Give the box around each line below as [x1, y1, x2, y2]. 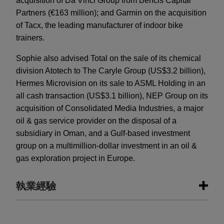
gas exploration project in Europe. [16, 154, 135, 163]
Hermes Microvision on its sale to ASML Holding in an [16, 79, 205, 88]
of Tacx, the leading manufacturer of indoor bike [16, 21, 183, 30]
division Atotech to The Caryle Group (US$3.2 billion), [16, 66, 205, 75]
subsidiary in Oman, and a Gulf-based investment [16, 129, 190, 138]
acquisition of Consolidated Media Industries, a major [16, 104, 203, 113]
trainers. [16, 33, 44, 42]
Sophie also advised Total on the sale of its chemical [16, 54, 201, 63]
